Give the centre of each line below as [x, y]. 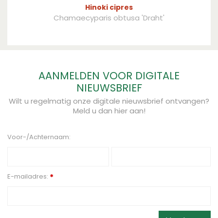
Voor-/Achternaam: [39, 137]
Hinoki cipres [109, 7]
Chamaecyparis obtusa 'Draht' [109, 18]
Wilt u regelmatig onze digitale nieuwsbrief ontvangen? [109, 101]
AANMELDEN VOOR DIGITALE [109, 75]
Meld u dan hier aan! [109, 110]
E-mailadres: [28, 176]
